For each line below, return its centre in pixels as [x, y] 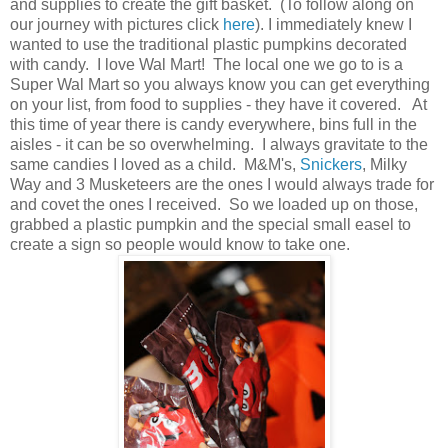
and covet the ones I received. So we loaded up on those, [214, 204]
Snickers [331, 164]
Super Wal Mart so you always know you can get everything [220, 84]
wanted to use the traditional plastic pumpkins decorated [208, 44]
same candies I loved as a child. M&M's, [155, 164]
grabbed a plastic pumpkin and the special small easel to [210, 224]
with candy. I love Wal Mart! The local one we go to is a [206, 64]
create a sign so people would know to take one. [180, 244]
